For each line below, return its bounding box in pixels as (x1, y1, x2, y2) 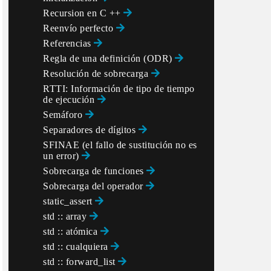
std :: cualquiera (43, 241, 111, 252)
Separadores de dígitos (43, 125, 139, 135)
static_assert (43, 196, 95, 206)
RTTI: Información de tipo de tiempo (43, 83, 195, 94)
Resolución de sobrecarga (43, 68, 151, 79)
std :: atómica (43, 226, 100, 237)
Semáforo (43, 109, 85, 120)
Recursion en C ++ (43, 8, 123, 18)
